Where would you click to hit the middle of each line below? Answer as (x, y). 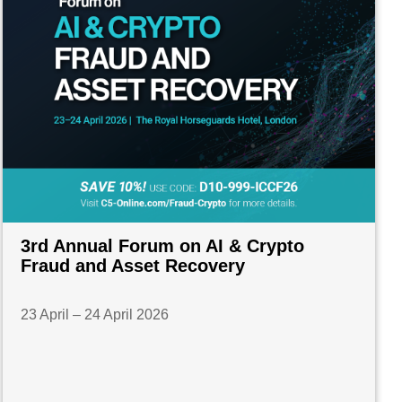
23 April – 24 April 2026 (95, 314)
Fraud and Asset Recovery (133, 265)
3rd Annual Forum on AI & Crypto (163, 245)
